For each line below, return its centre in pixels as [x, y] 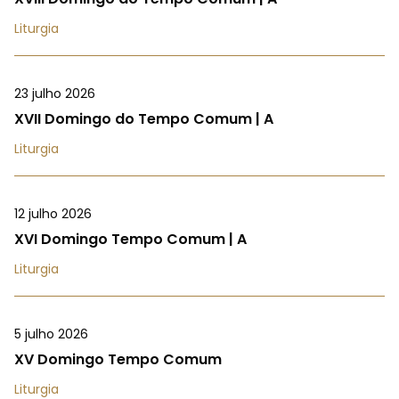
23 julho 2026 [55, 93]
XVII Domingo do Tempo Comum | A [144, 118]
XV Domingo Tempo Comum [118, 359]
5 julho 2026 [51, 334]
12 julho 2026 [53, 213]
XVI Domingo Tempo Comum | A [130, 239]
